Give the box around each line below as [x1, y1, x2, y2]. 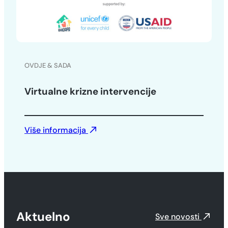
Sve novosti [155, 211, 202, 222]
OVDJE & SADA [24, 61, 71, 70]
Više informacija [24, 124, 88, 135]
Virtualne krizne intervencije [24, 85, 156, 98]
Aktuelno [16, 209, 70, 225]
